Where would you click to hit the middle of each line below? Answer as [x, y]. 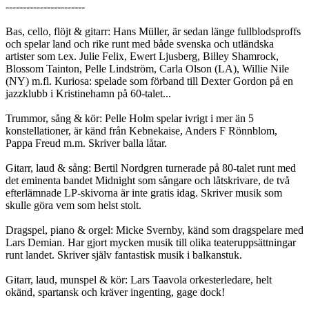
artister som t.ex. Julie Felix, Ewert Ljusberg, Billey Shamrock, [142, 57]
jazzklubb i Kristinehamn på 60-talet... [88, 94]
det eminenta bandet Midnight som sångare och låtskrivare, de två [148, 181]
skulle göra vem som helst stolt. [73, 206]
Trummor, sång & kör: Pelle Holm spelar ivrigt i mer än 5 [130, 119]
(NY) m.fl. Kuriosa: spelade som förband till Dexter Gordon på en [149, 81]
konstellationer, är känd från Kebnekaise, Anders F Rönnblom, [141, 131]
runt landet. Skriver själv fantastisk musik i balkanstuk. [124, 255]
